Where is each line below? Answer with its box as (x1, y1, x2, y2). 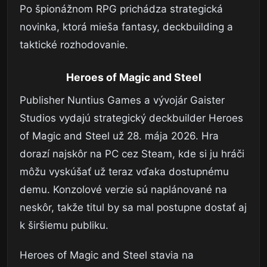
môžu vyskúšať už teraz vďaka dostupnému (20, 166, 229, 178)
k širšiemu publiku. (20, 219, 108, 232)
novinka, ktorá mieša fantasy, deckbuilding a (20, 21, 233, 33)
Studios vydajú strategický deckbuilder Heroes (20, 112, 243, 125)
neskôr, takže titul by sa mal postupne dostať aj (20, 201, 247, 214)
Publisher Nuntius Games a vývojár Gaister (20, 94, 225, 107)
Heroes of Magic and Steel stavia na (20, 249, 194, 262)
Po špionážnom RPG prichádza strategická (20, 3, 223, 15)
